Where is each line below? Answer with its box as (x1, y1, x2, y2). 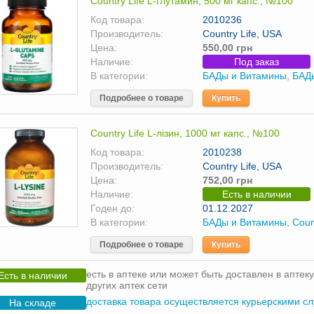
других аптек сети (86, 280, 168, 291)
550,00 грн (203, 42, 252, 53)
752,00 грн (203, 175, 252, 186)
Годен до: (90, 203, 135, 214)
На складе (8, 297, 56, 308)
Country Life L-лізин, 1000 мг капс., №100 (90, 128, 280, 139)
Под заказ (234, 56, 279, 67)
